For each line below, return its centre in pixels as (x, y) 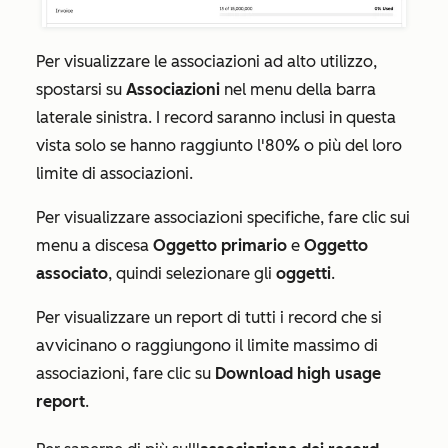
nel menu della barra (298, 89)
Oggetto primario (220, 245)
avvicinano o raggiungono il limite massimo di (207, 345)
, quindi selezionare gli (192, 273)
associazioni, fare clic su (125, 373)
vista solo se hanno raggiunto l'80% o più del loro (219, 145)
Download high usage (298, 373)
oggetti (303, 273)
